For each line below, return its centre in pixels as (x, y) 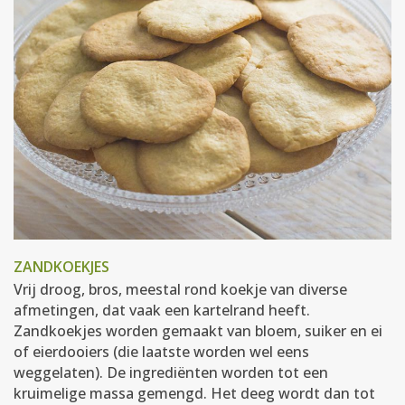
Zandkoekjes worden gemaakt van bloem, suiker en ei (198, 331)
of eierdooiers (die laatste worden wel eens (161, 352)
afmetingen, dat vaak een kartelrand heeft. (162, 310)
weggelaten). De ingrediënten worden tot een (171, 372)
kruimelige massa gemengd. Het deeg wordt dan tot (194, 393)
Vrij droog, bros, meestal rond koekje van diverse (180, 289)
